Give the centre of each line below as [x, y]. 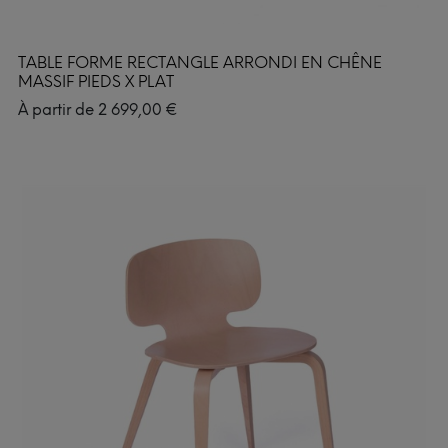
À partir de [58, 109]
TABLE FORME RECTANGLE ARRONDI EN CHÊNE [200, 62]
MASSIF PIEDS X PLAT [96, 81]
